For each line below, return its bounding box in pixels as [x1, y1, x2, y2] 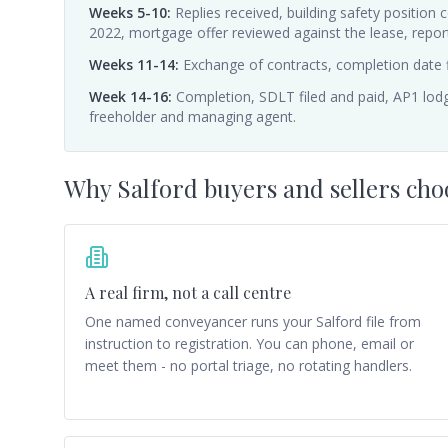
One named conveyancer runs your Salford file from [85, 312, 421, 331]
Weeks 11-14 [89, 55, 175, 74]
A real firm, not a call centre [85, 282, 291, 303]
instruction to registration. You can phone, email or [85, 334, 414, 353]
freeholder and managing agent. [89, 107, 296, 126]
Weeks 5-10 [89, 3, 167, 22]
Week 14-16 [89, 87, 168, 106]
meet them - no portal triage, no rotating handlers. [85, 356, 412, 375]
